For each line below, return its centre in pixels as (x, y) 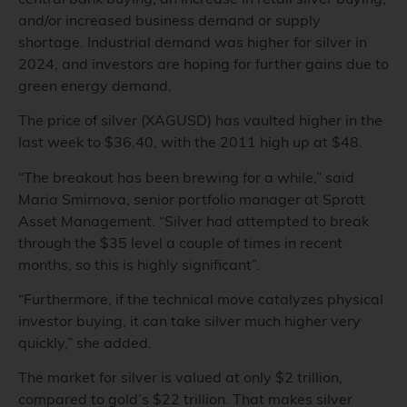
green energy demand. (99, 85)
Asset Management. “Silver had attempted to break (194, 220)
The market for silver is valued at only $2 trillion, (180, 377)
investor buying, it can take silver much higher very (189, 320)
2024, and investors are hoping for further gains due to (203, 63)
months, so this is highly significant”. (141, 264)
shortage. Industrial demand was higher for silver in (193, 41)
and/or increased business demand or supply (169, 20)
